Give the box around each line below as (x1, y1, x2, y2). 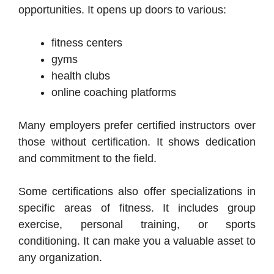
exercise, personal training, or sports (18, 218, 256, 231)
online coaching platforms (51, 86, 176, 98)
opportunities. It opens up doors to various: (18, 3, 226, 16)
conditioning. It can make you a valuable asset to (18, 234, 256, 247)
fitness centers (51, 36, 122, 49)
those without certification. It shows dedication (18, 135, 256, 148)
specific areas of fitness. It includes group (18, 201, 256, 214)
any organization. (18, 251, 102, 264)
